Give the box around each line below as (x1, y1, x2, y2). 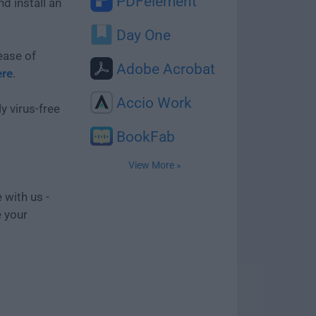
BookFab (113, 128, 175, 145)
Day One (113, 27, 171, 44)
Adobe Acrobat (113, 61, 215, 78)
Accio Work (113, 95, 192, 111)
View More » (128, 159, 181, 171)
